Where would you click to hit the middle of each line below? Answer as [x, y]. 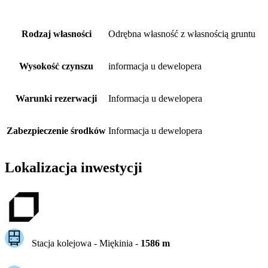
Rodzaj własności [56, 33]
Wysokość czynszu [56, 66]
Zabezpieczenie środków [56, 130]
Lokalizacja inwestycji [74, 167]
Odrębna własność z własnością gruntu [182, 33]
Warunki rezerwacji [56, 98]
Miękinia [116, 243]
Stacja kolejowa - [65, 243]
